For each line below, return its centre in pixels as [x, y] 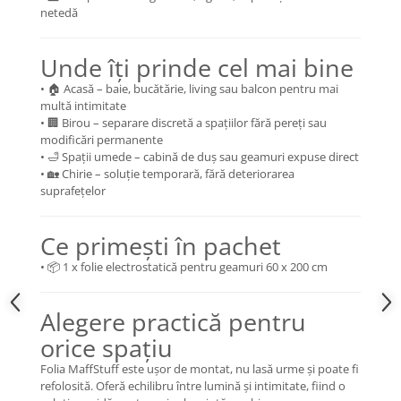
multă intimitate [83, 105]
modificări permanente [102, 139]
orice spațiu [107, 347]
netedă [59, 12]
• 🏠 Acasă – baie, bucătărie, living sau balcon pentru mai [189, 88]
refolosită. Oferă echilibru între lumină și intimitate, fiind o [193, 385]
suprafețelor [73, 190]
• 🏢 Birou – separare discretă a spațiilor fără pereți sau [183, 122]
